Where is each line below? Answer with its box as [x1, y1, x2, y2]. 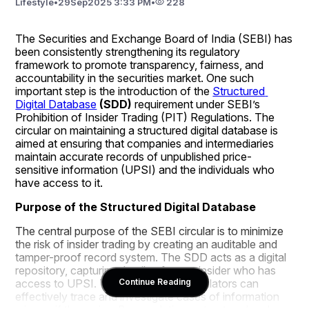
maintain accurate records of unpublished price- [15, 149, 252, 163]
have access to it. [15, 175, 103, 190]
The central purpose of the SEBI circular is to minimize [15, 223, 284, 238]
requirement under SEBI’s [132, 97, 261, 111]
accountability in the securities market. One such [15, 70, 255, 85]
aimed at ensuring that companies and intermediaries [15, 136, 275, 150]
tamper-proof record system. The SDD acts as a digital [15, 250, 287, 264]
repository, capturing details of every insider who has [15, 263, 277, 277]
